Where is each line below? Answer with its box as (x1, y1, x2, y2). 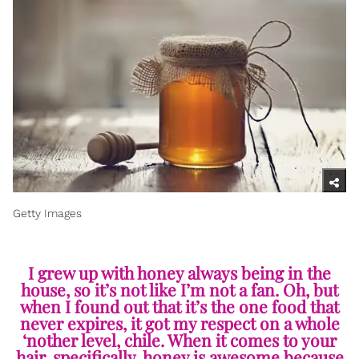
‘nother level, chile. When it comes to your (22, 329, 337, 352)
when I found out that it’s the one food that (20, 295, 339, 318)
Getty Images (13, 207, 82, 220)
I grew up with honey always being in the (28, 261, 331, 284)
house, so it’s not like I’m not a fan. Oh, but (21, 278, 338, 301)
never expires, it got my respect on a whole (19, 312, 340, 335)
